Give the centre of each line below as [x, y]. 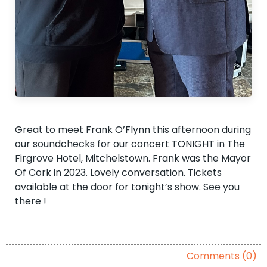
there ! [32, 201]
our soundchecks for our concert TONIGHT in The [130, 144]
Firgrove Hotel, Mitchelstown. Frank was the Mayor [133, 158]
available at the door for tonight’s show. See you [127, 187]
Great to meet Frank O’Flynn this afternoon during [133, 129]
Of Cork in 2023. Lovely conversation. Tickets [118, 172]
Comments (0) [221, 256]
